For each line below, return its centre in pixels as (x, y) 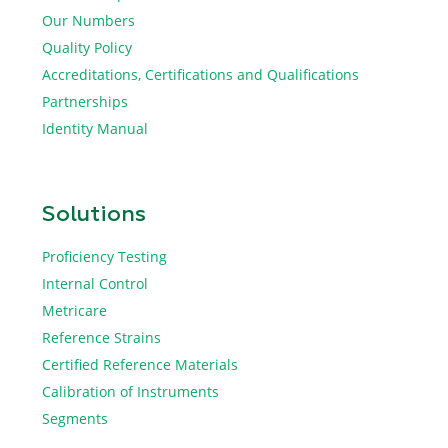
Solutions (94, 214)
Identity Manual (95, 128)
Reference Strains (101, 337)
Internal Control (95, 283)
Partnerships (85, 101)
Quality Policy (87, 47)
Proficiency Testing (104, 256)
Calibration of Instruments (130, 391)
